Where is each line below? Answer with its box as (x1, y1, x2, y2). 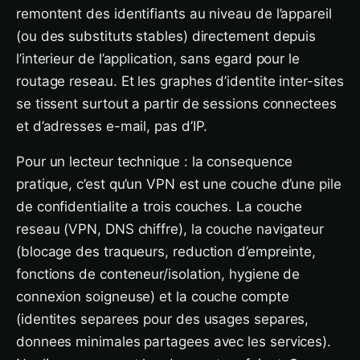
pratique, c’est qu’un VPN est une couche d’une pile (16, 176, 342, 192)
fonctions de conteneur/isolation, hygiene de (16, 266, 301, 282)
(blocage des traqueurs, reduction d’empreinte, (16, 243, 317, 260)
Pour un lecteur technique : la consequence (16, 153, 292, 170)
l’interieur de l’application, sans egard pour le (16, 51, 300, 67)
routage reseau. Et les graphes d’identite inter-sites (16, 73, 344, 89)
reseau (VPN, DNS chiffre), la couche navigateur (16, 221, 325, 237)
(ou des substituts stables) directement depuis (16, 28, 317, 44)
